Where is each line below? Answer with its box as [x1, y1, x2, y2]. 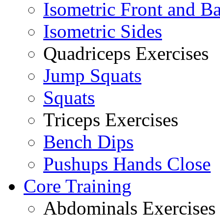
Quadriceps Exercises [43, 43, 209, 64]
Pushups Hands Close [43, 153, 211, 175]
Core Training [24, 175, 132, 197]
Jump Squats [43, 65, 141, 86]
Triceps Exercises [43, 109, 178, 131]
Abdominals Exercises [43, 197, 216, 219]
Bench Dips [43, 131, 134, 153]
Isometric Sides [43, 21, 162, 42]
